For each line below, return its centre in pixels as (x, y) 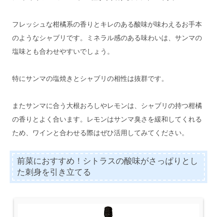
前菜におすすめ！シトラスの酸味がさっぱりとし (108, 161)
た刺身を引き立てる (54, 172)
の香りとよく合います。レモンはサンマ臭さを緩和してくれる (107, 119)
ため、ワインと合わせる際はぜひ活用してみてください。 (100, 132)
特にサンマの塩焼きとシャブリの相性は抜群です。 (90, 78)
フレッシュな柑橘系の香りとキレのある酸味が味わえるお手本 (107, 24)
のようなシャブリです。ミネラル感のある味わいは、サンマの (107, 38)
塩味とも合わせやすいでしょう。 (63, 51)
